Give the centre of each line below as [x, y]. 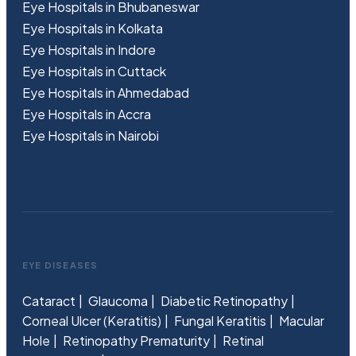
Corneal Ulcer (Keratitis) [92, 321]
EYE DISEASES [60, 265]
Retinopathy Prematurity [136, 341]
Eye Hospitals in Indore [89, 50]
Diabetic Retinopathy [224, 301]
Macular [302, 321]
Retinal [243, 341]
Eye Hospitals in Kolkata [93, 28]
